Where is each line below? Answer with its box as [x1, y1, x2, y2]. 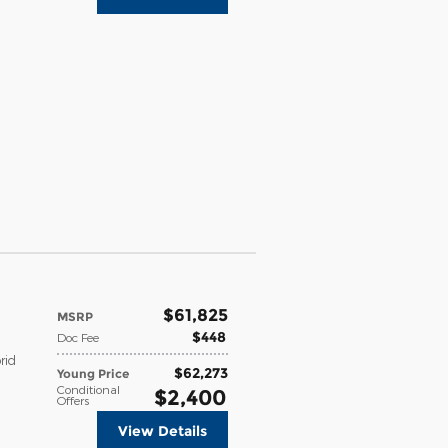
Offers [57, 392, 89, 407]
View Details [118, 421, 207, 440]
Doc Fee [57, 329, 99, 344]
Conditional [57, 381, 120, 396]
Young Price [57, 365, 129, 381]
